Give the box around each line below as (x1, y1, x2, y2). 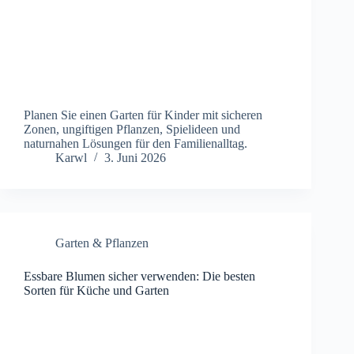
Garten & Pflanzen (55, 236, 149, 250)
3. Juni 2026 (104, 151, 166, 165)
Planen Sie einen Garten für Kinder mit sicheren (24, 108, 262, 122)
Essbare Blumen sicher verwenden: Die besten (24, 269, 255, 284)
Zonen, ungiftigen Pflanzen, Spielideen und (24, 122, 240, 137)
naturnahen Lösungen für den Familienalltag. (24, 137, 247, 151)
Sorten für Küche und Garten (24, 284, 169, 298)
